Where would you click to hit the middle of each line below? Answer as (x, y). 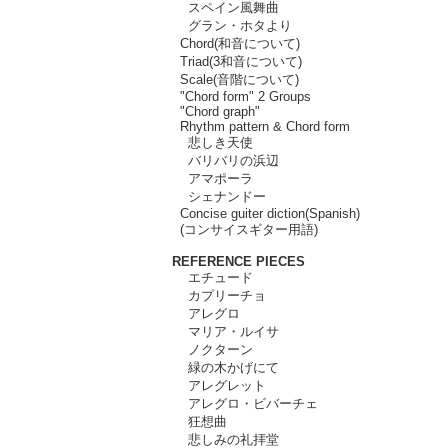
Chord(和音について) (236, 43)
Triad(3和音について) (237, 61)
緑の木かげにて (225, 367)
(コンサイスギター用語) (245, 229)
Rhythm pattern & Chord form (261, 126)
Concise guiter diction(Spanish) (266, 213)
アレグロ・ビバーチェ (245, 403)
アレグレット (219, 385)
